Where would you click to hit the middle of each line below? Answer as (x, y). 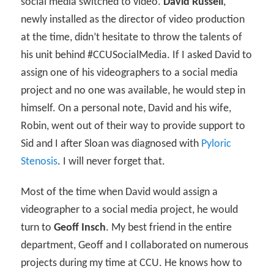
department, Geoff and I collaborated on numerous (135, 246)
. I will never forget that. (112, 161)
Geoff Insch (80, 228)
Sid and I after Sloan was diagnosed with (111, 144)
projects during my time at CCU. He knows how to (132, 264)
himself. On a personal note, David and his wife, (126, 108)
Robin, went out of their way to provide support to (133, 126)
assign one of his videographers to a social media (130, 73)
